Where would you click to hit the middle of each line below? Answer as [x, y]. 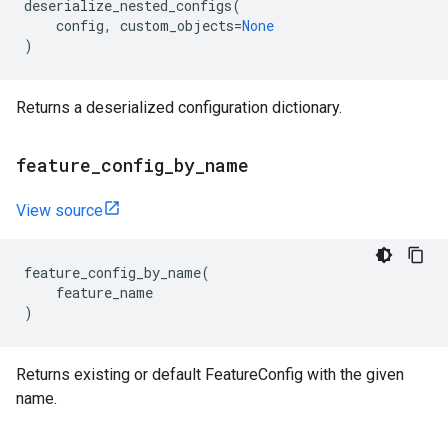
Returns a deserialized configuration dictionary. [179, 107]
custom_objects [177, 25]
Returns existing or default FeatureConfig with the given [210, 374]
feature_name [104, 292]
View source [59, 210]
